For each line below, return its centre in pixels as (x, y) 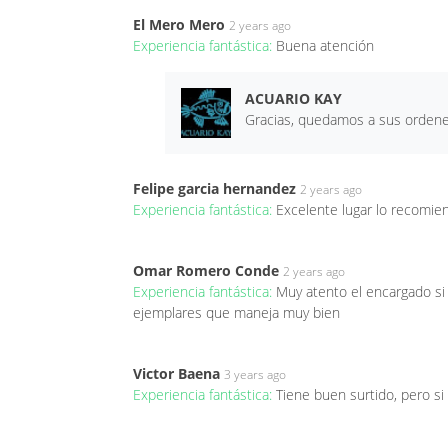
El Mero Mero (179, 24)
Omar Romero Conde (206, 270)
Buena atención (325, 45)
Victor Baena (176, 373)
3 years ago (255, 374)
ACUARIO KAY (293, 98)
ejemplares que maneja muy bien (236, 312)
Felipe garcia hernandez (214, 188)
